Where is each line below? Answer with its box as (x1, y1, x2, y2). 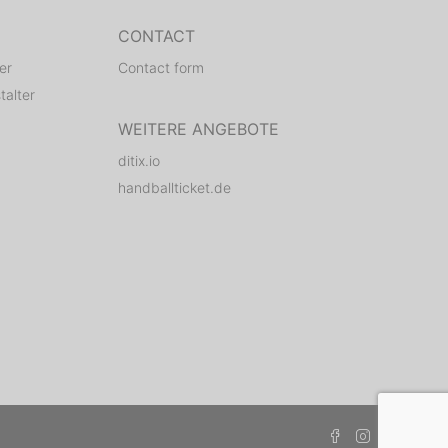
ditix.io (117, 152, 160, 169)
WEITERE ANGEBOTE (117, 119, 279, 139)
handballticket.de (117, 179, 231, 196)
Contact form (117, 59, 204, 76)
